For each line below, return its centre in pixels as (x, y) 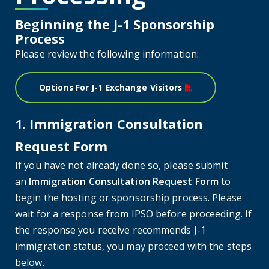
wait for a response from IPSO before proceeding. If (134, 214)
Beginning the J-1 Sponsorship (115, 25)
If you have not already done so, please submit (121, 165)
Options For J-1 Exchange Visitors (111, 88)
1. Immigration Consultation (109, 124)
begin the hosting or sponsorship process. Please (128, 198)
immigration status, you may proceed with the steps (134, 246)
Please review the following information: (107, 54)
